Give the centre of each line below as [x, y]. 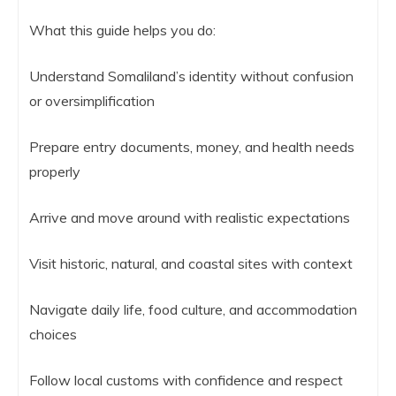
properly [55, 171]
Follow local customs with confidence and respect [186, 380]
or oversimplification [92, 101]
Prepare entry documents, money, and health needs [192, 147]
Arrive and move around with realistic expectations [190, 217]
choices [53, 334]
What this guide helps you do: [122, 30]
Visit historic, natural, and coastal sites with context [191, 263]
